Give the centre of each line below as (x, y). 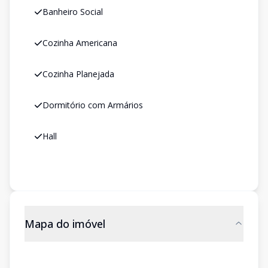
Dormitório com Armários (93, 105)
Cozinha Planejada (78, 74)
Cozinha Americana (80, 43)
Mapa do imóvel (65, 224)
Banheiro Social (73, 12)
